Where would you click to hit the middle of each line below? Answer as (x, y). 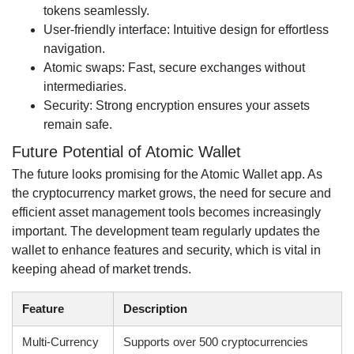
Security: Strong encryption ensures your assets (177, 105)
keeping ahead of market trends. (102, 269)
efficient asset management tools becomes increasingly (166, 212)
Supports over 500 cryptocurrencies (216, 342)
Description (155, 309)
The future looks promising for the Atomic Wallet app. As (167, 174)
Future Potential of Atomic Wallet (126, 152)
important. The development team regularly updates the (166, 231)
